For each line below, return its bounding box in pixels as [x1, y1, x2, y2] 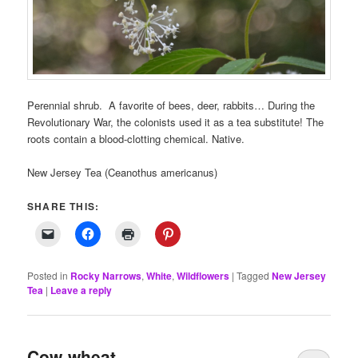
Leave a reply [50, 283, 113, 298]
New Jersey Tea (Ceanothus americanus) [27, 165, 218, 181]
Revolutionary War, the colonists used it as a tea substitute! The [27, 114, 324, 130]
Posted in [27, 268, 69, 283]
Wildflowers [177, 268, 230, 284]
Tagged [237, 268, 270, 283]
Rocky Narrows [70, 268, 142, 284]
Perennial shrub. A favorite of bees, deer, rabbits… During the [27, 97, 316, 113]
